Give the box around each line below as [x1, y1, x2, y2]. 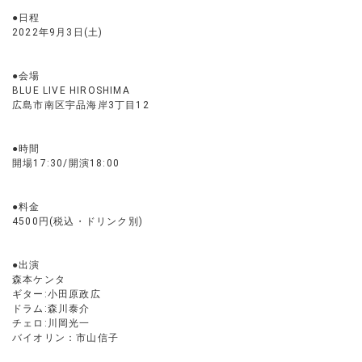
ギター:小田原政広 [12, 288, 101, 300]
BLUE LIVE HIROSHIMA [12, 85, 130, 96]
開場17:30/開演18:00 [12, 158, 120, 169]
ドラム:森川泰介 [12, 303, 90, 314]
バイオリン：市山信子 [12, 332, 119, 343]
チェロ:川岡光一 [12, 318, 90, 329]
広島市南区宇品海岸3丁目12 [12, 99, 149, 111]
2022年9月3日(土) [12, 27, 103, 38]
